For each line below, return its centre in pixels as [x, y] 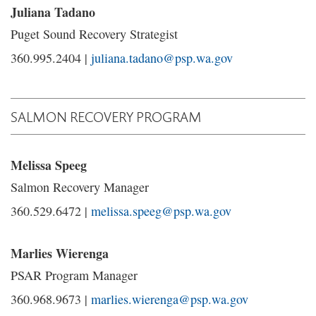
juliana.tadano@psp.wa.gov [162, 58]
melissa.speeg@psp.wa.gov [161, 211]
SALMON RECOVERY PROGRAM [106, 116]
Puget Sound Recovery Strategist [94, 34]
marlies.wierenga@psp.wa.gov [170, 299]
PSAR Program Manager [74, 275]
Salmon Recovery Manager [80, 187]
